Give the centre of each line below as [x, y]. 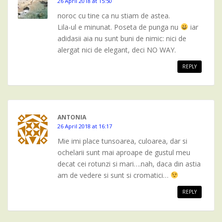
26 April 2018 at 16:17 [85, 126]
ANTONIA [72, 117]
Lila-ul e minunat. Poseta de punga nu [119, 27]
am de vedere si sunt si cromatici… [114, 175]
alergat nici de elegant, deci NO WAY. [117, 50]
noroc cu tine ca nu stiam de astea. [114, 16]
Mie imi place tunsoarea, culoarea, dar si [122, 141]
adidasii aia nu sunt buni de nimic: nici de [122, 38]
